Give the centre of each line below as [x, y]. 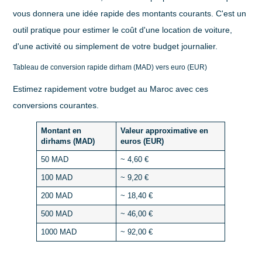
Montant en [61, 131]
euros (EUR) [142, 141]
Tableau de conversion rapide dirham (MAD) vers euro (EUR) [110, 67]
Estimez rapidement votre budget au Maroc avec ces [111, 89]
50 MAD [54, 159]
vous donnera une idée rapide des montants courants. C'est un [130, 14]
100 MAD [56, 177]
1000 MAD [58, 232]
